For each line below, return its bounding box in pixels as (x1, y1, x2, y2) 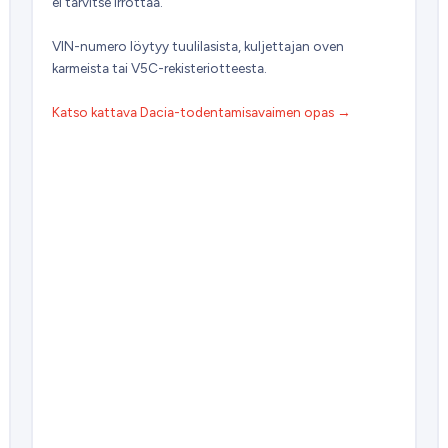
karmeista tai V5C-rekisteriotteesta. (52, 59, 268, 76)
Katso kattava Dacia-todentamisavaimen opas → (52, 103, 352, 120)
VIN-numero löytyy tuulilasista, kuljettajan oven (52, 37, 345, 54)
